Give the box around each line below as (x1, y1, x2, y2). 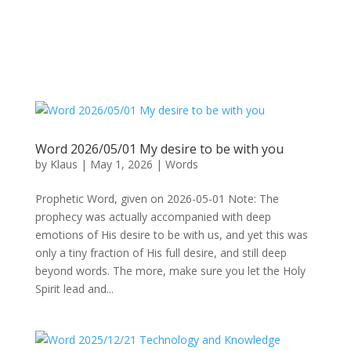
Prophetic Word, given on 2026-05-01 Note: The (34, 191, 279, 206)
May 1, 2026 (89, 157, 153, 172)
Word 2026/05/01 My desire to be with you (34, 140, 284, 157)
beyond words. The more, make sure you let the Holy (34, 263, 306, 278)
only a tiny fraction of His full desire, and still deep (34, 245, 287, 260)
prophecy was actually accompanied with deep (34, 209, 271, 224)
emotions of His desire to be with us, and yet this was (34, 227, 308, 242)
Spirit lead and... (34, 281, 114, 296)
